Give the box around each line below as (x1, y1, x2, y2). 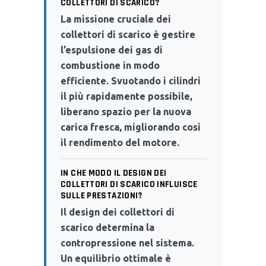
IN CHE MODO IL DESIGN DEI (61, 167, 167, 179)
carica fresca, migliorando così (61, 121, 201, 132)
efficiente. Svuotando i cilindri (61, 75, 201, 86)
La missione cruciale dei (61, 13, 171, 24)
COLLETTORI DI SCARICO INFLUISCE (61, 178, 198, 190)
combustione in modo (61, 59, 160, 71)
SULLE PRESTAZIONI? (61, 189, 142, 201)
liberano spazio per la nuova (61, 106, 191, 117)
